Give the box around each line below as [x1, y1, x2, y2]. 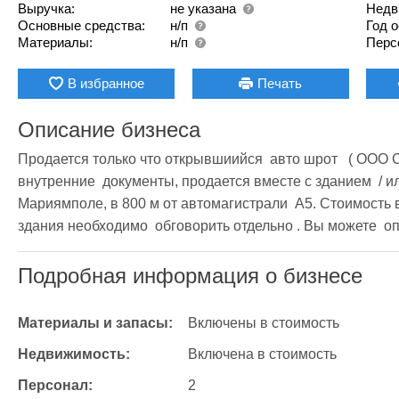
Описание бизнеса [18, 117, 200, 142]
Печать [257, 75, 303, 91]
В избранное [67, 75, 144, 91]
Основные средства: [18, 17, 145, 33]
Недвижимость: [18, 346, 130, 362]
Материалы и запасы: [18, 314, 173, 330]
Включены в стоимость [187, 314, 339, 330]
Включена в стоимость [187, 346, 337, 362]
